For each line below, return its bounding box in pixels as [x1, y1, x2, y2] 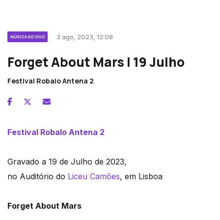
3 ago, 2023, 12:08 [56, 32, 113, 41]
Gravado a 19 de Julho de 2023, [7, 156, 127, 166]
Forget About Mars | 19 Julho [7, 53, 185, 71]
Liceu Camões [68, 171, 120, 181]
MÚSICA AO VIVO [10, 33, 45, 39]
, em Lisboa [120, 171, 163, 181]
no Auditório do [7, 171, 68, 181]
